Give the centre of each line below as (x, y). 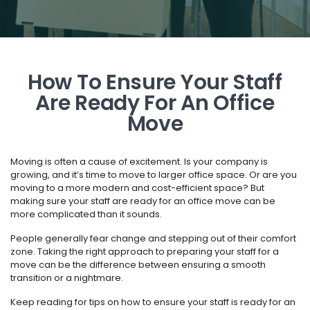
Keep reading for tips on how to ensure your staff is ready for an (153, 302)
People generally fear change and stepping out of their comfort (153, 238)
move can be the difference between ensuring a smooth (138, 265)
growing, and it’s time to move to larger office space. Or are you (154, 175)
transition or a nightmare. (67, 278)
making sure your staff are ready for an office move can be (143, 201)
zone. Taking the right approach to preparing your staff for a (145, 252)
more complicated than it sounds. (86, 214)
